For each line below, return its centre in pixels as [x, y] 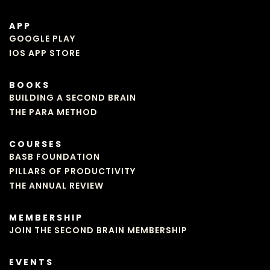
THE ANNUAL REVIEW [56, 185]
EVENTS [31, 262]
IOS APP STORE [45, 53]
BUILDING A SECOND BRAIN [73, 97]
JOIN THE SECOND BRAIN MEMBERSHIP [98, 230]
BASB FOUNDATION [55, 156]
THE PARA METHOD [53, 112]
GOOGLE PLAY [42, 38]
